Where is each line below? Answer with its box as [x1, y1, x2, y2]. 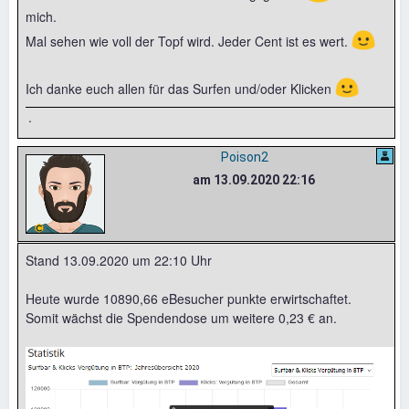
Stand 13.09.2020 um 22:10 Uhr [26, 251, 212, 270]
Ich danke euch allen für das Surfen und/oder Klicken [26, 79, 335, 99]
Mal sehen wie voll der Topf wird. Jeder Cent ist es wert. [26, 32, 351, 51]
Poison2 [220, 150, 268, 165]
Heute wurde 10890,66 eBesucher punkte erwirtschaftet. [26, 289, 351, 309]
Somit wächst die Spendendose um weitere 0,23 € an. [26, 309, 337, 328]
